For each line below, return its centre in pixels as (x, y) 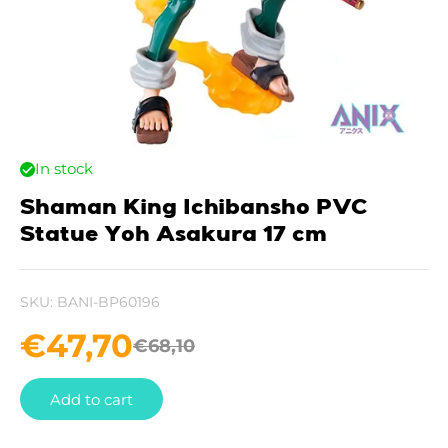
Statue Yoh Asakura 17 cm (173, 235)
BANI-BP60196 (108, 302)
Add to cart (91, 399)
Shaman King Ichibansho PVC (194, 208)
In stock (64, 168)
